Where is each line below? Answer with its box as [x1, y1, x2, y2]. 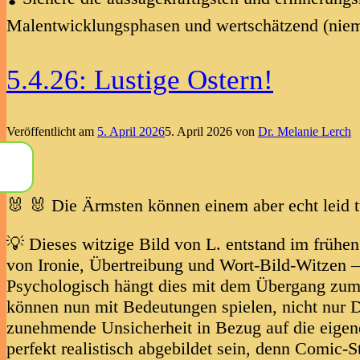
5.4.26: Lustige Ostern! [6, 64, 273, 96]
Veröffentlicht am [6, 125, 97, 139]
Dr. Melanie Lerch [258, 125, 351, 139]
